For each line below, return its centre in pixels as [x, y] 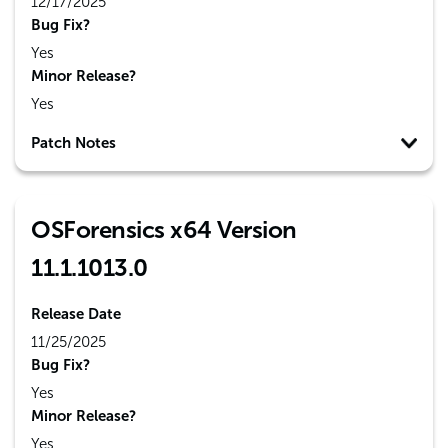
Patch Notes [73, 143]
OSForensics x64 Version [164, 229]
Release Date [76, 314]
